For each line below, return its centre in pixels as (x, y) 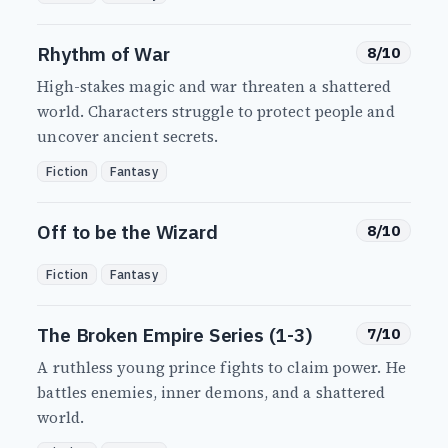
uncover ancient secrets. (128, 136)
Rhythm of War (103, 53)
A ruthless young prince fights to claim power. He (221, 367)
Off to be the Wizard (127, 231)
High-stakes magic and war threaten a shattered (214, 86)
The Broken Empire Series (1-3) (175, 334)
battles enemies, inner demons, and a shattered (211, 392)
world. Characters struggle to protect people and (216, 111)
